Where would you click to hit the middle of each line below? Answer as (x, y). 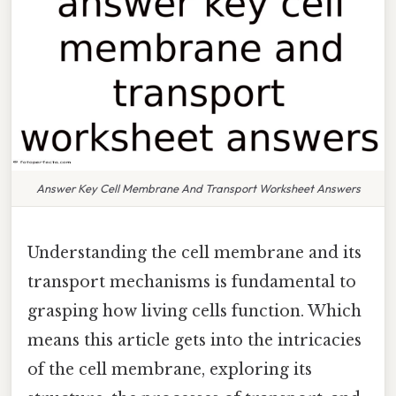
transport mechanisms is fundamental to (192, 282)
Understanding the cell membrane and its (194, 252)
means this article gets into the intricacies (194, 340)
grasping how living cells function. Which (194, 311)
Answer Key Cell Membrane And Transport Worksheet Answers (198, 188)
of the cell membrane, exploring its (170, 369)
